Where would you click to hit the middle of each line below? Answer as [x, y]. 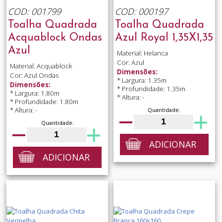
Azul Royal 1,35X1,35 [164, 38]
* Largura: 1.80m [34, 93]
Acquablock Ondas [55, 38]
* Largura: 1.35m [141, 81]
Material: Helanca [142, 53]
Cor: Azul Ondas [34, 75]
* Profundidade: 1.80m [44, 102]
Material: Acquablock [41, 66]
